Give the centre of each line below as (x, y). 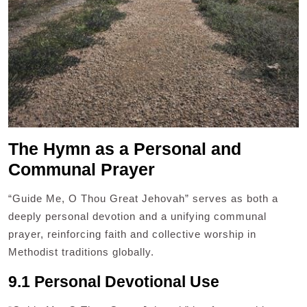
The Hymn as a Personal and (125, 149)
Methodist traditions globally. (81, 252)
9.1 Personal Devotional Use (114, 282)
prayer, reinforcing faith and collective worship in (132, 234)
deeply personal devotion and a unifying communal (137, 217)
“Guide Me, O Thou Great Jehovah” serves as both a (143, 199)
